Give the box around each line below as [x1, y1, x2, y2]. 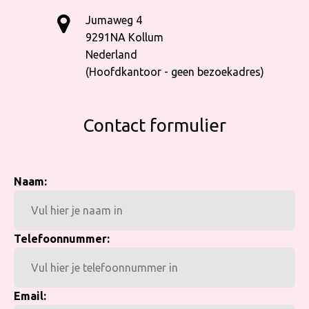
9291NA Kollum [86, 31, 163, 43]
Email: [14, 290, 46, 302]
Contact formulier [83, 115, 226, 135]
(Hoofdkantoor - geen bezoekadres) [86, 66, 264, 78]
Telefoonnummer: [14, 232, 110, 245]
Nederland [86, 48, 137, 61]
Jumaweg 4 [86, 14, 142, 26]
